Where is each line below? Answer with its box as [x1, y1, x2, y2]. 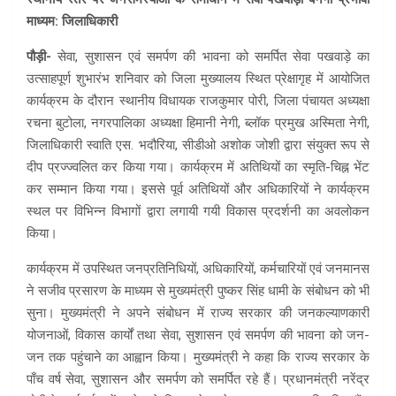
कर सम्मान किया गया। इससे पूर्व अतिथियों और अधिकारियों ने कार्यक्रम [27, 180, 369, 197]
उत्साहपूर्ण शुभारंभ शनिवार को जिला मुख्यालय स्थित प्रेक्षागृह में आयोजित [27, 70, 369, 87]
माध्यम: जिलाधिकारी [27, 12, 118, 29]
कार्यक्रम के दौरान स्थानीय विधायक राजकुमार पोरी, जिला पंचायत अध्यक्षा [27, 92, 369, 109]
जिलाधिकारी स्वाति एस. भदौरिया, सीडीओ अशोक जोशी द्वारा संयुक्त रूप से [27, 136, 369, 153]
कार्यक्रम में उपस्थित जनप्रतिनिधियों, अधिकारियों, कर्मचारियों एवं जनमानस [27, 260, 369, 277]
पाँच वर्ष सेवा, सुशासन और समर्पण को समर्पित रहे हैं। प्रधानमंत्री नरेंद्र [27, 370, 369, 387]
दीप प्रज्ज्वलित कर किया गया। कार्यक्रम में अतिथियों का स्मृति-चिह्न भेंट [27, 158, 369, 175]
